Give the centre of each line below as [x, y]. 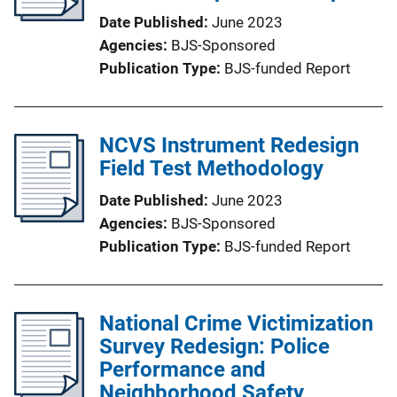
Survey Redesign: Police [214, 346]
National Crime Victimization [236, 323]
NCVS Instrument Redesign [229, 145]
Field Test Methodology [211, 168]
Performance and [183, 369]
